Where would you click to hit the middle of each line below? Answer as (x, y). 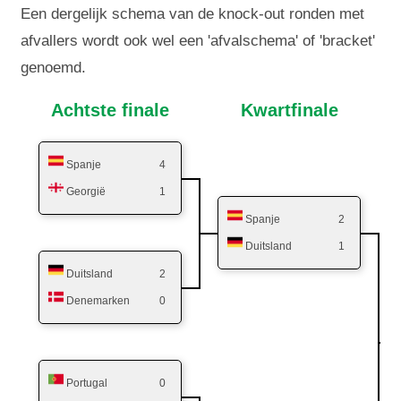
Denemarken (97, 301)
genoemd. (54, 68)
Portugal (86, 384)
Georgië (85, 192)
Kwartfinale (289, 111)
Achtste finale (111, 111)
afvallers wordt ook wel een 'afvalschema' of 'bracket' (198, 41)
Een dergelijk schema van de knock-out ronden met (193, 14)
